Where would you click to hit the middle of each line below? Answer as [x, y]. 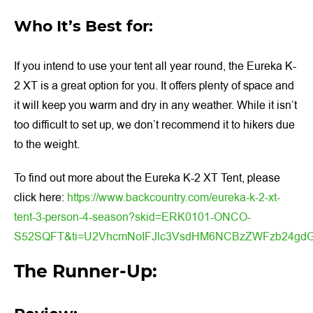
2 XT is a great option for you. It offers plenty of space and [154, 86]
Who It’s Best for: [83, 26]
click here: [41, 197]
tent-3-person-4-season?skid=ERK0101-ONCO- [132, 217]
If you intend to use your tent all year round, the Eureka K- [155, 66]
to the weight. [47, 144]
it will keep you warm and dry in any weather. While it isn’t [155, 105]
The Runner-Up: [86, 271]
